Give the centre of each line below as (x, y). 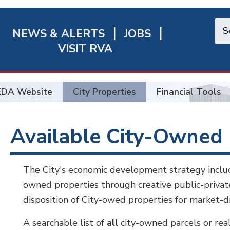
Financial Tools (189, 92)
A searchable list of (65, 223)
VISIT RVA (85, 49)
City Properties (104, 92)
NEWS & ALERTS (59, 34)
